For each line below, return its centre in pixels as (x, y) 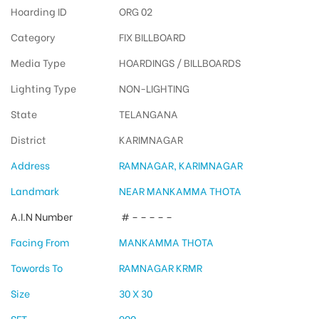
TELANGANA (148, 114)
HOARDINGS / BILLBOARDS (179, 63)
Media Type (38, 63)
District (28, 140)
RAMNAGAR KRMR (160, 268)
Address (30, 165)
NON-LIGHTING (154, 88)
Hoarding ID (39, 11)
